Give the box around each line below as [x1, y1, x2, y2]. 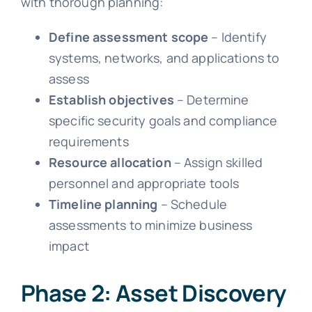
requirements [48, 132, 129, 150]
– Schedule [157, 195, 228, 212]
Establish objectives [48, 91, 174, 108]
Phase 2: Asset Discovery [20, 277, 286, 309]
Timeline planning [48, 195, 158, 212]
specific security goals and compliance [48, 111, 278, 129]
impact [48, 237, 89, 254]
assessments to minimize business [48, 216, 253, 233]
